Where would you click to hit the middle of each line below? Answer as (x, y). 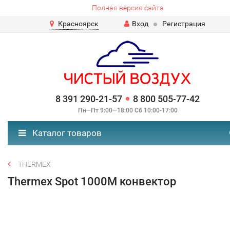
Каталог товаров (66, 133)
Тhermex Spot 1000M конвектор (92, 181)
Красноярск (78, 24)
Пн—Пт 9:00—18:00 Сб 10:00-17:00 (128, 110)
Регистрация (184, 24)
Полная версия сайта (128, 8)
